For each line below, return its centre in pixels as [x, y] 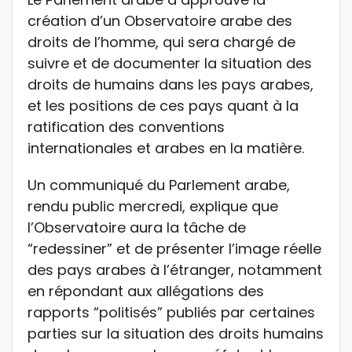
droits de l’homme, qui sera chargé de [161, 42]
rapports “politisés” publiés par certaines [171, 312]
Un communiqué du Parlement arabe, [159, 185]
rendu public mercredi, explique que [153, 206]
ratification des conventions [126, 126]
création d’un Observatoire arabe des [160, 20]
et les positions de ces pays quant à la [163, 105]
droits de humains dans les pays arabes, [170, 84]
